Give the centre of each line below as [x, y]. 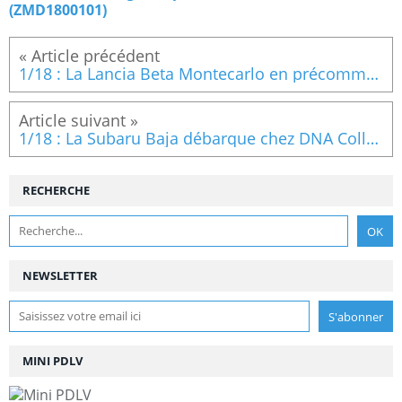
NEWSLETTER [60, 275]
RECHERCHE [56, 190]
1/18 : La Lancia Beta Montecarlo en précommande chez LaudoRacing [372, 73]
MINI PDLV [52, 360]
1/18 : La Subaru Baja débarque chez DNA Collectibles [372, 138]
